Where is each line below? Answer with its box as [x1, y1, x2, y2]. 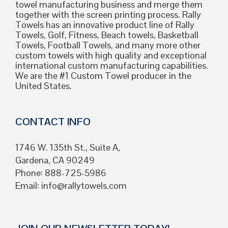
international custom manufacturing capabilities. [15, 60, 208, 72]
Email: [15, 180, 41, 192]
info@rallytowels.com [41, 180, 127, 192]
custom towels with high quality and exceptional [15, 49, 207, 62]
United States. [15, 80, 72, 92]
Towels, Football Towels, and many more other [15, 39, 201, 51]
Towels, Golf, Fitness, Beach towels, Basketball [15, 29, 198, 41]
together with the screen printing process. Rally [15, 9, 201, 21]
